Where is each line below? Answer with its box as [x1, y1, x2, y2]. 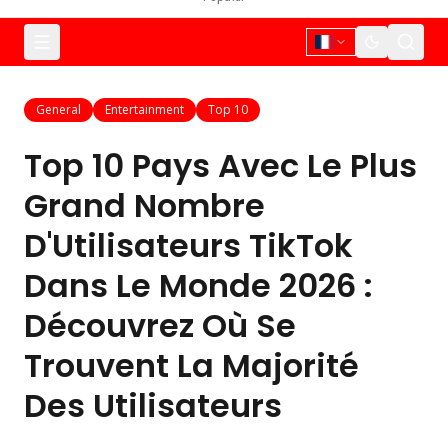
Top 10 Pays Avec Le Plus [24, 143, 417, 188]
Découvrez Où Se [24, 303, 296, 348]
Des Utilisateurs [24, 383, 282, 428]
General [36, 101, 81, 118]
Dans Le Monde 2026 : [24, 263, 373, 308]
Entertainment [105, 101, 184, 118]
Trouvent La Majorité [24, 343, 359, 388]
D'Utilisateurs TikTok [24, 223, 353, 268]
